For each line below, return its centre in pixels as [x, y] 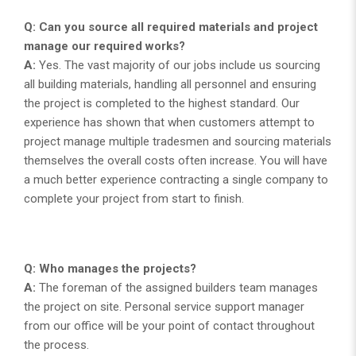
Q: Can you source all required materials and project [171, 27]
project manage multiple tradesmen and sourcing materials [178, 141]
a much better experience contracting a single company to [176, 179]
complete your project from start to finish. [134, 198]
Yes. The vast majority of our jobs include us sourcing [178, 65]
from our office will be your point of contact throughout [169, 325]
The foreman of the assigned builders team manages [177, 287]
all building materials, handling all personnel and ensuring [170, 84]
